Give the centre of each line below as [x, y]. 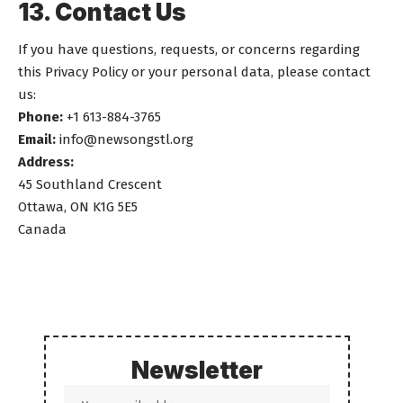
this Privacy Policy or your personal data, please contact [194, 72]
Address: [46, 162]
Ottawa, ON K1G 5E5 [78, 207]
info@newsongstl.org [126, 139]
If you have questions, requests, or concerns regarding [189, 49]
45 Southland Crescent [90, 184]
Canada [42, 229]
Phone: [40, 117]
